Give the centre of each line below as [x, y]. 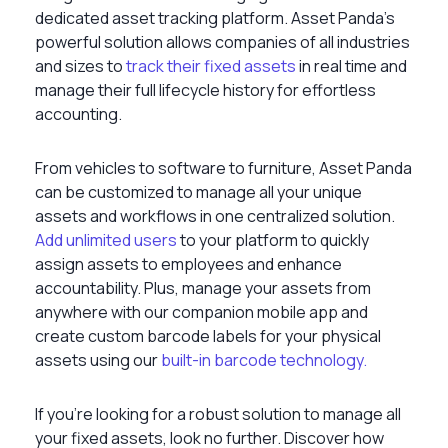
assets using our [98, 359]
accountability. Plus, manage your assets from [203, 287]
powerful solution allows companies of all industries [222, 41]
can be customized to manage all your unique [198, 191]
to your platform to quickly [273, 239]
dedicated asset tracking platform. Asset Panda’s [215, 17]
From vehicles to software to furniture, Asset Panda [223, 167]
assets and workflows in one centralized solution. [215, 215]
